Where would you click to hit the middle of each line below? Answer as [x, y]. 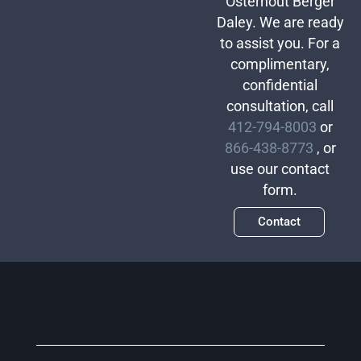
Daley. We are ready [280, 23]
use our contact [280, 170]
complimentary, [280, 65]
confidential [280, 86]
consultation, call [280, 107]
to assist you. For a [280, 44]
